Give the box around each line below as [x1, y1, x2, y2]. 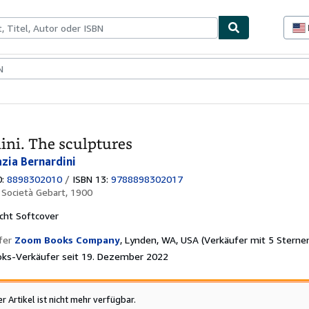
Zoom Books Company [14, 233, 120, 246]
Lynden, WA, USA [125, 233, 199, 246]
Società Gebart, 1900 [1, 186, 92, 198]
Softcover [16, 209, 59, 221]
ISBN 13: [70, 172, 111, 185]
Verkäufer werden [86, 63, 166, 75]
